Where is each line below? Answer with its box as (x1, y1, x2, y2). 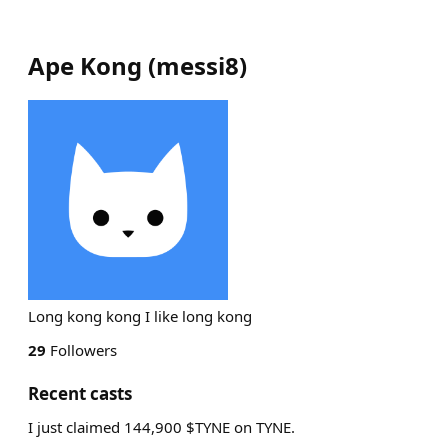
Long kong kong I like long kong (28, 306, 252, 326)
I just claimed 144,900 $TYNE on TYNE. (28, 417, 295, 437)
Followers (46, 340, 117, 360)
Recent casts (28, 382, 132, 405)
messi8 (156, 49, 239, 82)
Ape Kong (28, 49, 142, 82)
